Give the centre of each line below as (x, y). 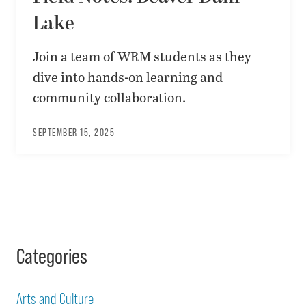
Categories (52, 256)
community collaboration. (109, 97)
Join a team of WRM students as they (142, 56)
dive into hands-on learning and (128, 77)
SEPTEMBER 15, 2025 (74, 132)
